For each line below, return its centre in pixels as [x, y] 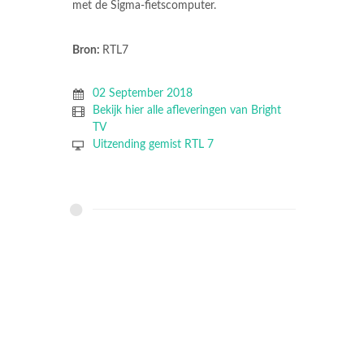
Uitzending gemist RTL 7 [153, 145]
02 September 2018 [142, 94]
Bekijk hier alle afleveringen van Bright [186, 111]
